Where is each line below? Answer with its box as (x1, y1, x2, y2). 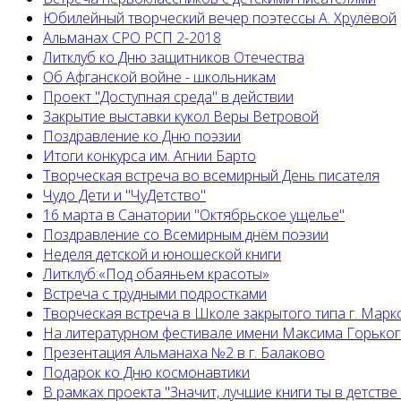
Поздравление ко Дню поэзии (43, 126, 241, 147)
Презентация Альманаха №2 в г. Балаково (43, 343, 325, 363)
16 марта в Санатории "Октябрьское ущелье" (43, 205, 345, 226)
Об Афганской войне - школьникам (43, 67, 276, 88)
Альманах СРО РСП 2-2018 (43, 28, 221, 48)
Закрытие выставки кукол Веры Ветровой (43, 107, 319, 127)
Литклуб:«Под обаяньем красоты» (43, 264, 269, 285)
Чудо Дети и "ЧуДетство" (43, 185, 206, 206)
